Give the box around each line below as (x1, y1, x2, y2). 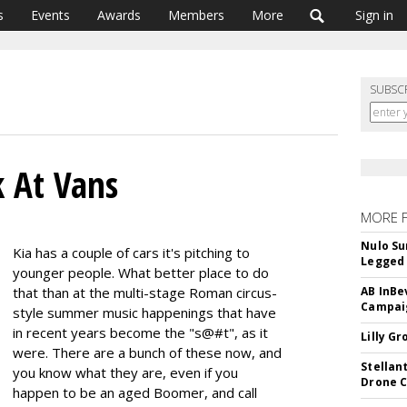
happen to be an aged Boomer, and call (13, 383, 257, 402)
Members (168, 6, 224, 24)
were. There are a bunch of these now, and (13, 343, 282, 362)
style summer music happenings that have (13, 303, 276, 322)
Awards (97, 6, 141, 24)
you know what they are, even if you (13, 363, 238, 382)
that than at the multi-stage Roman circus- (13, 283, 277, 302)
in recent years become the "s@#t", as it (13, 323, 268, 342)
